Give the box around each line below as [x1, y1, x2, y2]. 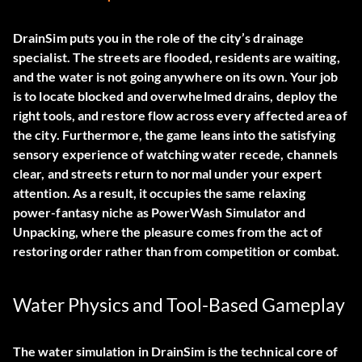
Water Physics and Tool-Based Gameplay [13, 293, 345, 317]
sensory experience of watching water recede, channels [13, 146, 339, 162]
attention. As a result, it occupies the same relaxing [13, 185, 306, 201]
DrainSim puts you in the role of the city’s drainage [13, 30, 305, 46]
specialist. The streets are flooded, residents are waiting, [13, 49, 340, 65]
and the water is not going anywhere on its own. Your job [13, 69, 339, 85]
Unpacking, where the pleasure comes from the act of [13, 224, 323, 240]
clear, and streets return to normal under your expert [13, 166, 322, 182]
